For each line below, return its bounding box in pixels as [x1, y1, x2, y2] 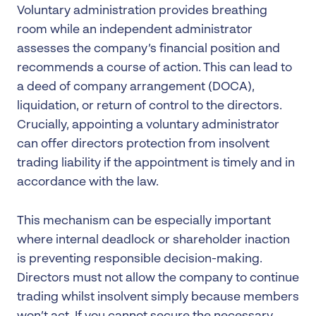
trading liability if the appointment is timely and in [17, 157, 295, 169]
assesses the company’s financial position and [17, 42, 280, 55]
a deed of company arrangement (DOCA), [17, 80, 255, 93]
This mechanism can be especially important [17, 214, 271, 227]
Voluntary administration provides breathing [17, 4, 267, 17]
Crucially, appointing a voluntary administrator [17, 119, 279, 131]
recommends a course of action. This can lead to [17, 61, 292, 74]
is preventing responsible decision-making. [17, 253, 262, 265]
